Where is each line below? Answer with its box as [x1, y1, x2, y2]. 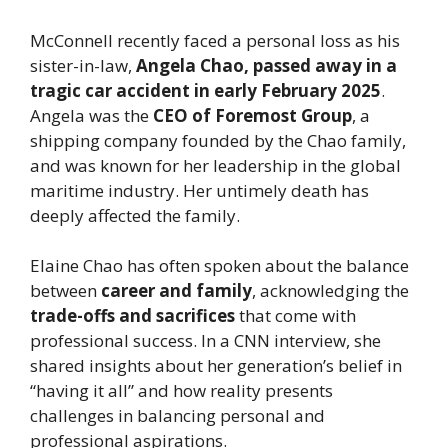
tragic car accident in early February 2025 [30, 78, 381, 102]
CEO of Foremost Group [153, 103, 352, 127]
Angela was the [30, 103, 153, 127]
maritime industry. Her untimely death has [30, 178, 369, 202]
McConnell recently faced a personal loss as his [30, 28, 400, 52]
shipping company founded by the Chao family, [30, 128, 406, 152]
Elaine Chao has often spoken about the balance [30, 254, 409, 278]
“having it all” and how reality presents [30, 379, 333, 403]
